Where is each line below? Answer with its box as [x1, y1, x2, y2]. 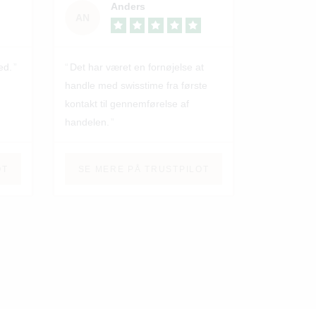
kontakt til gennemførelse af [65, 98, 189, 110]
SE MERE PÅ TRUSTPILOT [78, 164, 209, 174]
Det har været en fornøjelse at [70, 61, 204, 73]
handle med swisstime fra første [65, 80, 207, 92]
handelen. [65, 116, 109, 128]
